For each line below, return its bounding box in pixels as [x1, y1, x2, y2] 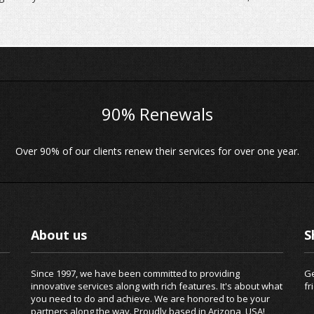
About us [31, 226, 87, 243]
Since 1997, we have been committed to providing [31, 267, 240, 280]
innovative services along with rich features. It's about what [31, 280, 282, 292]
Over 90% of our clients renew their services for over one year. [15, 144, 299, 158]
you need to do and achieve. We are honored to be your [31, 292, 270, 305]
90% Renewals [101, 102, 213, 125]
